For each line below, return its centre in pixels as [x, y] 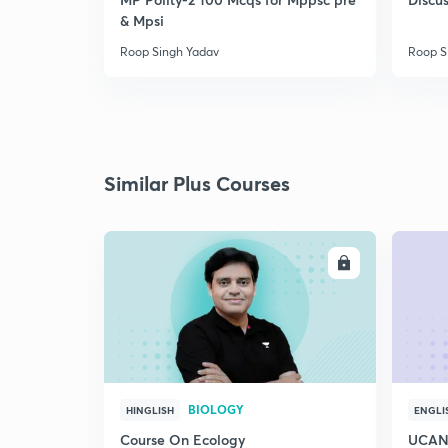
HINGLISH [150, 410]
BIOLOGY [216, 409]
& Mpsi [142, 20]
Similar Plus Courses [197, 183]
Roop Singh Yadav [169, 51]
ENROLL [305, 263]
